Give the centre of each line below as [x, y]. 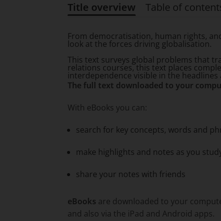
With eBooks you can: [108, 108]
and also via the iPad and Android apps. [141, 214]
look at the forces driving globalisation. [140, 44]
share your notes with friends [131, 174]
